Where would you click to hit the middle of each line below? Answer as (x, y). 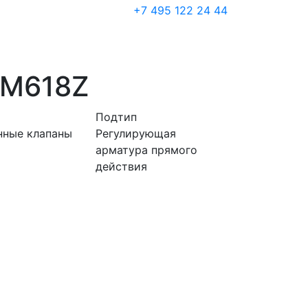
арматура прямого (147, 150)
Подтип (117, 117)
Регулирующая (136, 133)
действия (122, 166)
